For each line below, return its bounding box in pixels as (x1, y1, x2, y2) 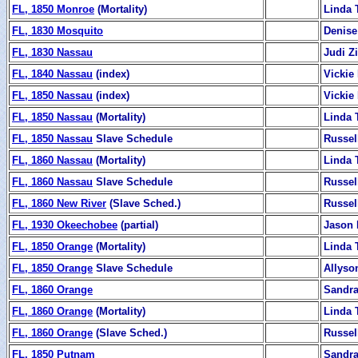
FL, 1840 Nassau (12, 67, 93, 80)
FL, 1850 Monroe (12, 2, 94, 15)
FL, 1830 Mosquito (12, 24, 103, 37)
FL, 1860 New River (12, 197, 106, 209)
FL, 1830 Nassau (12, 46, 93, 58)
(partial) (117, 218, 158, 231)
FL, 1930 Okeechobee (12, 218, 117, 231)
